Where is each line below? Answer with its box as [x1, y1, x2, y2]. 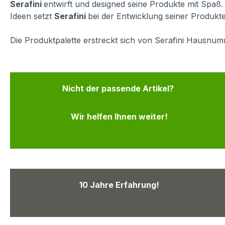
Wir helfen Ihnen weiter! [70, 111, 168, 122]
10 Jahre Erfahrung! [79, 180, 159, 190]
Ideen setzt [10, 11, 54, 22]
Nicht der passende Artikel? [62, 83, 176, 94]
